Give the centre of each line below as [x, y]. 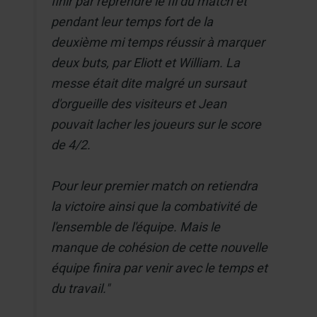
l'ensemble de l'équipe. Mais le [136, 226]
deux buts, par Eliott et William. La [146, 62]
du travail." [81, 288]
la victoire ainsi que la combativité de [154, 206]
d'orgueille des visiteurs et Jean [139, 103]
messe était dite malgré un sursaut [149, 83]
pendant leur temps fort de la [132, 21]
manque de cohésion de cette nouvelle [160, 247]
